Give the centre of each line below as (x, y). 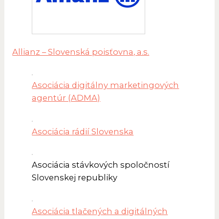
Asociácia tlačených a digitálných (100, 211)
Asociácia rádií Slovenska (83, 131)
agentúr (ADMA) (66, 98)
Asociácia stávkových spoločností (101, 165)
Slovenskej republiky (75, 178)
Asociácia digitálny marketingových (106, 85)
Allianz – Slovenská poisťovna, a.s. (81, 52)
